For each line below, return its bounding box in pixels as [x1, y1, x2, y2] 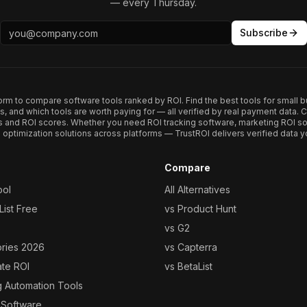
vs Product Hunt [164, 203, 236, 214]
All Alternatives [164, 184, 230, 195]
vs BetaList [164, 260, 212, 272]
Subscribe [240, 27, 288, 38]
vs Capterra [164, 241, 217, 253]
